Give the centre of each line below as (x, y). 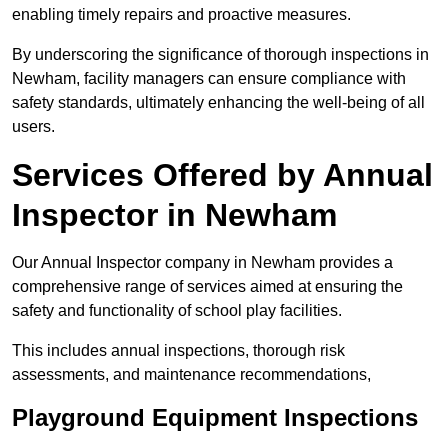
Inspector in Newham (174, 215)
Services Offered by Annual (222, 175)
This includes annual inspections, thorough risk (178, 351)
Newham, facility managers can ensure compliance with (209, 79)
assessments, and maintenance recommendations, (191, 375)
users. (33, 127)
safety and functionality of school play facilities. (179, 311)
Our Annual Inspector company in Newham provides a (202, 263)
